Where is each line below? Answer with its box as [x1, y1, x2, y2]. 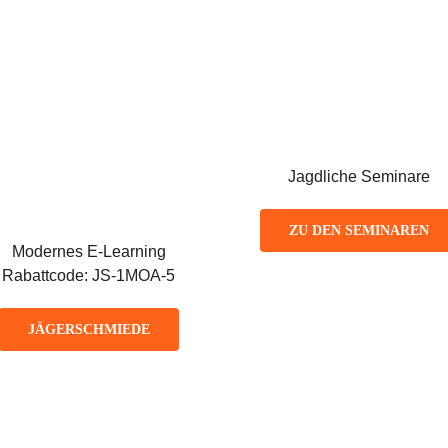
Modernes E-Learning [11, 242, 166, 260]
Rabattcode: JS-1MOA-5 [2, 266, 176, 284]
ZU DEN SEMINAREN [289, 222, 430, 238]
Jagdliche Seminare [288, 167, 431, 185]
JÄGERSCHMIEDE [27, 321, 150, 337]
